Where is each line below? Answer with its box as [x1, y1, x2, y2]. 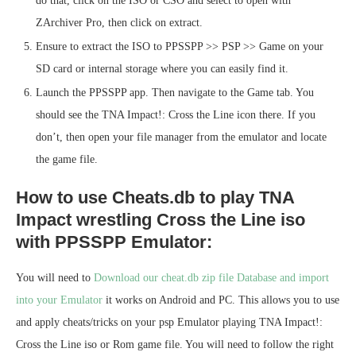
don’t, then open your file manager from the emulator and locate [36, 131, 327, 144]
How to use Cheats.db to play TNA [16, 188, 294, 208]
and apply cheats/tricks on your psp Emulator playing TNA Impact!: [16, 316, 323, 329]
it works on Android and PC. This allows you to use [103, 294, 339, 307]
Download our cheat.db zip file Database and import [94, 272, 329, 284]
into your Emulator [16, 294, 103, 307]
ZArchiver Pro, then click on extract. [36, 17, 203, 29]
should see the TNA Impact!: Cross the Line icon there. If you [36, 109, 315, 122]
